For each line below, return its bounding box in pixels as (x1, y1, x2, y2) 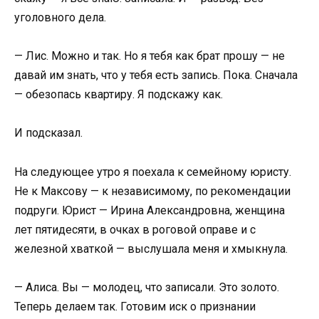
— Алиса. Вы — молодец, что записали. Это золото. (14, 280, 279, 294)
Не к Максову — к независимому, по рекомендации (14, 184, 291, 198)
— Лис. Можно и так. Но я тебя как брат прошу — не (14, 49, 285, 63)
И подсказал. (14, 126, 83, 140)
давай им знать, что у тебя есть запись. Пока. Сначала (14, 68, 298, 83)
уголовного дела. (14, 11, 106, 24)
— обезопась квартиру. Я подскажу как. (14, 88, 223, 102)
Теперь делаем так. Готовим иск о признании (14, 299, 256, 313)
